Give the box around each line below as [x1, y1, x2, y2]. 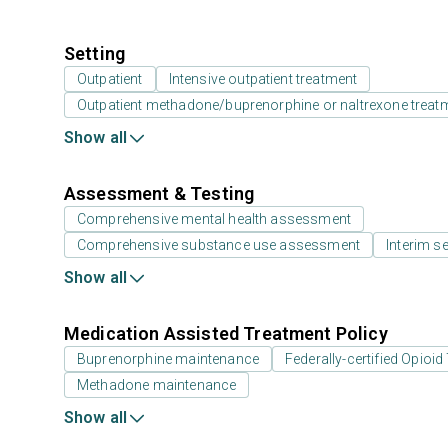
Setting [64, 43, 126, 64]
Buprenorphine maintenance [77, 351, 259, 367]
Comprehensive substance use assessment [77, 237, 361, 253]
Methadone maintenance [77, 377, 237, 393]
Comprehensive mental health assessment [77, 211, 352, 227]
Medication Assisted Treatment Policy [64, 323, 388, 344]
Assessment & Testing [64, 183, 255, 204]
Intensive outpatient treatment [168, 71, 358, 87]
